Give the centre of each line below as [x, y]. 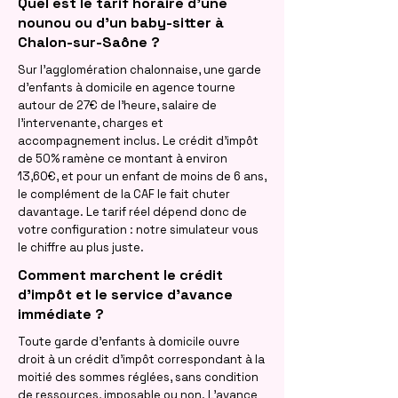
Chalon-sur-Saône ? [89, 42]
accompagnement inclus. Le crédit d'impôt [138, 141]
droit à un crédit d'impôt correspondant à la [141, 359]
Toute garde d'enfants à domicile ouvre [129, 342]
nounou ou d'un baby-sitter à [121, 23]
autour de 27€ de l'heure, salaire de [117, 105]
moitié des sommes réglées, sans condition [138, 377]
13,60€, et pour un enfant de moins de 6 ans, [142, 176]
